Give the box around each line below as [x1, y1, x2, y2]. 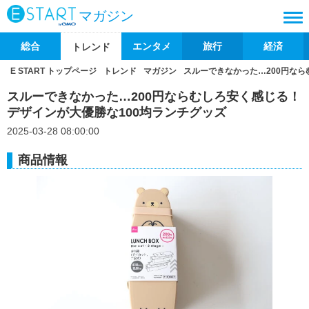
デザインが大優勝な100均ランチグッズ [7, 106, 226, 119]
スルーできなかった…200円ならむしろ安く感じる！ [7, 90, 301, 103]
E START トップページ [10, 66, 97, 76]
